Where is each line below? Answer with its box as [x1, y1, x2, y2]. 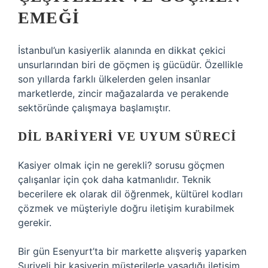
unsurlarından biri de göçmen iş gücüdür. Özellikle [18, 59, 243, 71]
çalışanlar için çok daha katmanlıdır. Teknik [18, 173, 211, 185]
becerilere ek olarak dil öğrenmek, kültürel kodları [18, 188, 243, 200]
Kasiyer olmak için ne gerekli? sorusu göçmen [18, 159, 224, 171]
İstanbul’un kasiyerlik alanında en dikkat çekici [18, 44, 226, 56]
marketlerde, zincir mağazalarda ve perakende [18, 87, 229, 99]
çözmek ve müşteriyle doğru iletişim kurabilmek [18, 202, 234, 214]
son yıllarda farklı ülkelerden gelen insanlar [18, 73, 211, 85]
